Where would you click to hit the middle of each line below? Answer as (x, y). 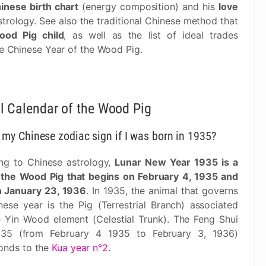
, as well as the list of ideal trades (151, 35)
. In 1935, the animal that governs (162, 191)
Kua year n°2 (80, 248)
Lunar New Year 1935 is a (176, 162)
